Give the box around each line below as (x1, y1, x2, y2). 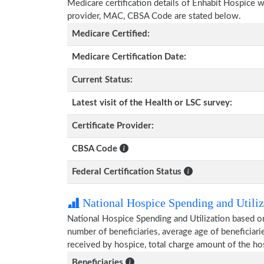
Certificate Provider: (72, 121, 154, 130)
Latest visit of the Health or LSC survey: (72, 98, 232, 107)
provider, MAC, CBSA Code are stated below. (67, 12, 241, 21)
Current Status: (72, 75, 133, 84)
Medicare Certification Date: (72, 52, 186, 61)
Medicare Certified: (72, 29, 150, 38)
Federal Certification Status (72, 167, 181, 176)
